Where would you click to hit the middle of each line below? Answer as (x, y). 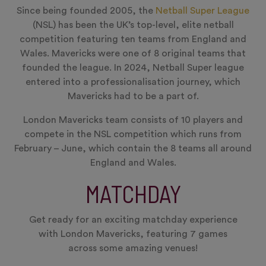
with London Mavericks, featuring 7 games (133, 234)
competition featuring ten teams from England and (133, 39)
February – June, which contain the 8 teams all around (133, 148)
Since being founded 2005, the (86, 11)
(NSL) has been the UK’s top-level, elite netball (133, 25)
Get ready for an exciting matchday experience (133, 220)
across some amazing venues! (133, 248)
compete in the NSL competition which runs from (133, 134)
